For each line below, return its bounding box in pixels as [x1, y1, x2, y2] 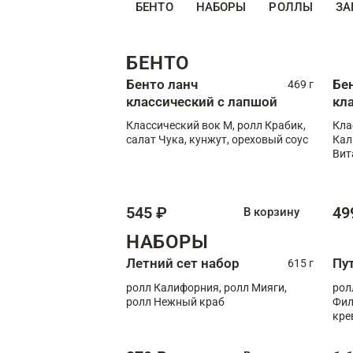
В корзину [243, 205, 299, 220]
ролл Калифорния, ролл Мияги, [126, 281, 287, 294]
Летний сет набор [126, 255, 240, 271]
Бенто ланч [126, 76, 198, 92]
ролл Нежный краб [126, 295, 225, 308]
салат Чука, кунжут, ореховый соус [126, 132, 308, 146]
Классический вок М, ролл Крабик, [126, 118, 306, 132]
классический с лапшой [126, 93, 277, 110]
